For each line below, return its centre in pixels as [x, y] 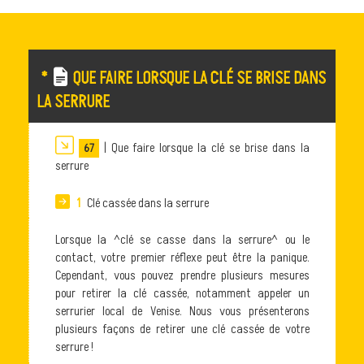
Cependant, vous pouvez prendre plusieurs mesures [182, 276]
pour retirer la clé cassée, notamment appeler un [182, 294]
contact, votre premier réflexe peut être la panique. [182, 258]
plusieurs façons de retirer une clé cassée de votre [182, 329]
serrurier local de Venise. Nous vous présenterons [182, 312]
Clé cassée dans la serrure [146, 203]
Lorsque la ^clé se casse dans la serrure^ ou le [182, 240]
